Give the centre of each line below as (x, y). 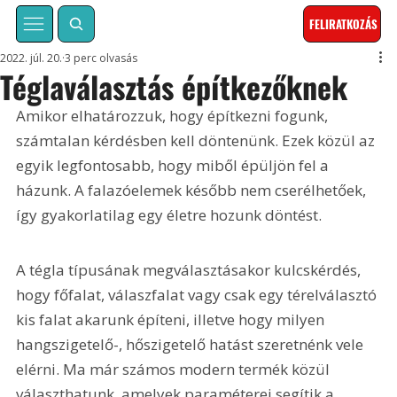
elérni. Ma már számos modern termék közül (175, 369)
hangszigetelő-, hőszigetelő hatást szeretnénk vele (192, 344)
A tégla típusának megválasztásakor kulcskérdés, (191, 269)
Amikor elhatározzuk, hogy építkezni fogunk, (174, 116)
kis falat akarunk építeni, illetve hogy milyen (172, 319)
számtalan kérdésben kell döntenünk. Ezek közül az (198, 141)
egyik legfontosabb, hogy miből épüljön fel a (175, 166)
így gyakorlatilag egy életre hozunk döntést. (169, 215)
